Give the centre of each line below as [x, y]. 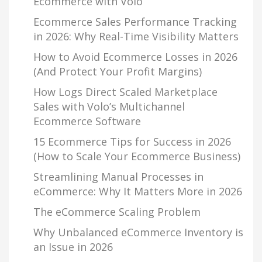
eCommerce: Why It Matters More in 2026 [138, 191]
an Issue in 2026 [73, 247]
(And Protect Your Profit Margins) [118, 71]
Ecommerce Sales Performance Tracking [135, 21]
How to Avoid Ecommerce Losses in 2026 [135, 56]
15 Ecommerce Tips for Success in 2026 [132, 141]
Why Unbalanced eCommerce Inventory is [138, 232]
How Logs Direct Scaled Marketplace [125, 92]
